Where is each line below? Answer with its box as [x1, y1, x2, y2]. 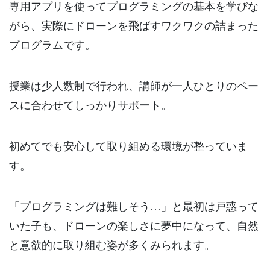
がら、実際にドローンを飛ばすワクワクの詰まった [9, 17, 259, 33]
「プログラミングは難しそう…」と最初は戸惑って [9, 197, 259, 213]
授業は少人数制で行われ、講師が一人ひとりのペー [9, 77, 259, 93]
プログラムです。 [9, 36, 96, 52]
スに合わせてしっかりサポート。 [9, 96, 172, 112]
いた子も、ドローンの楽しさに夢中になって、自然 [9, 216, 259, 233]
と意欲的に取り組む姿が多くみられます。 [9, 236, 215, 252]
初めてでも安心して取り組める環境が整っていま [9, 137, 248, 153]
